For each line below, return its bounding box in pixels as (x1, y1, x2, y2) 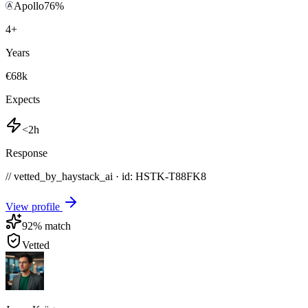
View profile (5, 201, 63, 213)
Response (5, 147, 47, 159)
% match (33, 220, 71, 232)
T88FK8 (168, 170, 206, 183)
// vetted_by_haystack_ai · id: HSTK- (5, 170, 168, 183)
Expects (5, 93, 40, 106)
